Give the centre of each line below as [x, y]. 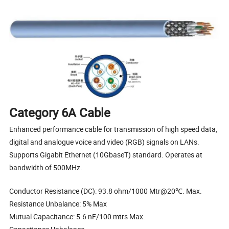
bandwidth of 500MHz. [46, 168]
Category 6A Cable [60, 113]
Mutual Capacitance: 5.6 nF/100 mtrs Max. [77, 217]
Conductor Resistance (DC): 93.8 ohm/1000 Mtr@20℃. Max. [106, 191]
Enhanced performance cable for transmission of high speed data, [113, 129]
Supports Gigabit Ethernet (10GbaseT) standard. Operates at [106, 155]
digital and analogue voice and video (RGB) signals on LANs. [105, 142]
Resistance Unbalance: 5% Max [58, 204]
